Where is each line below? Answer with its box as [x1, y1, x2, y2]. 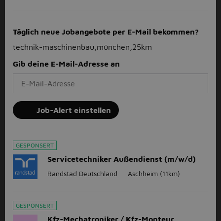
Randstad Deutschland [47, 169, 117, 178]
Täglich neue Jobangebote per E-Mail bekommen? [13, 27, 199, 36]
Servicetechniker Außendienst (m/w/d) [47, 154, 196, 163]
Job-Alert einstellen [37, 106, 111, 114]
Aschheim [128, 169, 158, 178]
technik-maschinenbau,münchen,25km [13, 42, 152, 51]
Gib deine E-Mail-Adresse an [13, 59, 120, 68]
